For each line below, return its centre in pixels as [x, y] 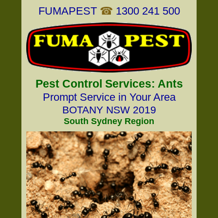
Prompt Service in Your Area [109, 97]
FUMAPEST [67, 11]
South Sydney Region [109, 121]
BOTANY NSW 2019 [109, 110]
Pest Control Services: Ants [109, 84]
